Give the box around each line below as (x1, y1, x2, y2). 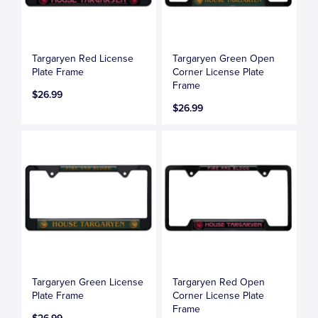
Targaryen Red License (32, 52, 134, 65)
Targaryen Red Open (172, 276, 265, 289)
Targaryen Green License (32, 276, 144, 289)
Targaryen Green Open (172, 52, 275, 65)
